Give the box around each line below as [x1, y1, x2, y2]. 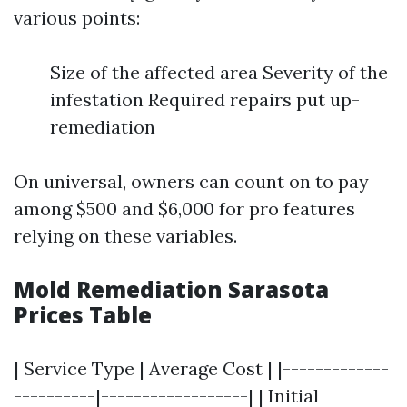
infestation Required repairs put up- [50, 88, 360, 111]
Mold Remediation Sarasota [14, 274, 329, 304]
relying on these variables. [14, 224, 237, 247]
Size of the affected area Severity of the [50, 61, 388, 84]
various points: [14, 6, 140, 29]
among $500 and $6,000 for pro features [14, 197, 355, 220]
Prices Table [14, 300, 152, 330]
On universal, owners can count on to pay [14, 170, 369, 193]
